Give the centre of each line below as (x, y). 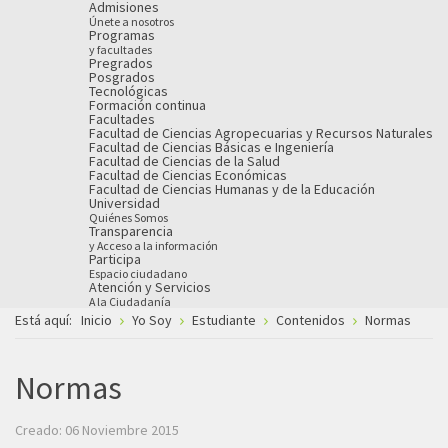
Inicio (96, 320)
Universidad (124, 202)
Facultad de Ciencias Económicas (188, 174)
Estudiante (225, 320)
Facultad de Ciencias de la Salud (184, 160)
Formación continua (147, 104)
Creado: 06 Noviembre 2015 (97, 430)
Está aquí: (46, 320)
